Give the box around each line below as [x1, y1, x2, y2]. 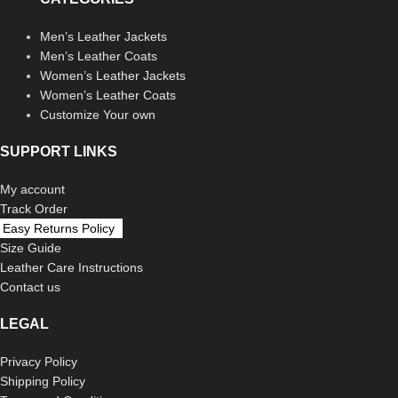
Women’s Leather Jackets [40, 68, 186, 83]
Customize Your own [40, 107, 155, 122]
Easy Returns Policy [3, 220, 115, 235]
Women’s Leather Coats [40, 87, 176, 102]
